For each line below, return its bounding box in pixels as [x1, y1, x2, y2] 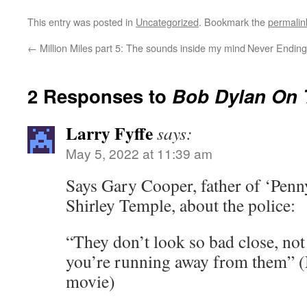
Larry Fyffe [66, 120, 153, 146]
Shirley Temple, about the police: [66, 193, 295, 217]
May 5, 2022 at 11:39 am [66, 144, 212, 162]
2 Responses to [27, 82, 172, 109]
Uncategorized [136, 14, 199, 29]
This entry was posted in [27, 14, 136, 29]
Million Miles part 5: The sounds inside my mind [37, 40, 245, 55]
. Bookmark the [199, 14, 268, 29]
